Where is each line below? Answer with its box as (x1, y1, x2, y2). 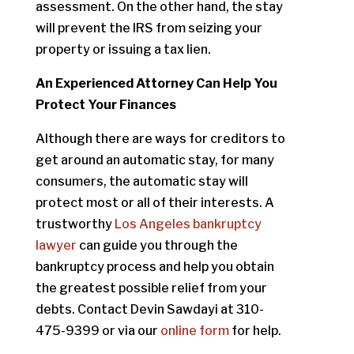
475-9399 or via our (35, 323, 160, 338)
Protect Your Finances (35, 97, 176, 112)
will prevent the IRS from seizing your (35, 21, 262, 36)
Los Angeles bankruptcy (114, 217, 262, 232)
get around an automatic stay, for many (35, 153, 274, 168)
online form (160, 323, 229, 338)
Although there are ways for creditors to (35, 131, 285, 146)
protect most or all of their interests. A (35, 195, 274, 210)
